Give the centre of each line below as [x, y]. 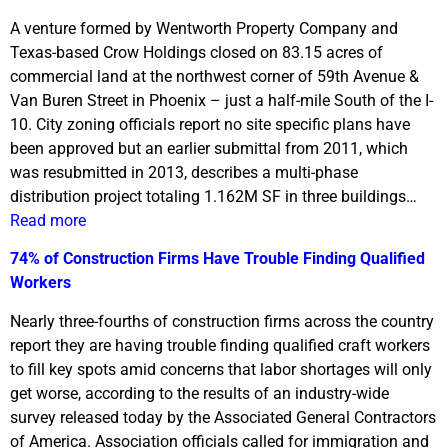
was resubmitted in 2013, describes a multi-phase [184, 172]
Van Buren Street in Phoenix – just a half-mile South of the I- [221, 100]
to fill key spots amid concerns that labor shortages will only [221, 369]
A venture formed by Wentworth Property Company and [204, 28]
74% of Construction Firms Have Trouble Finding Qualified [217, 259]
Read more [48, 220]
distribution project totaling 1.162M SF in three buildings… [213, 196]
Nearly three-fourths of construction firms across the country [222, 321]
